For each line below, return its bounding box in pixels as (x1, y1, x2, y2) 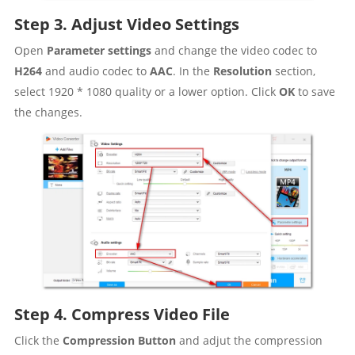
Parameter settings (46, 43, 151, 59)
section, (271, 63, 315, 79)
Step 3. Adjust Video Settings (13, 13, 239, 36)
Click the (13, 332, 63, 348)
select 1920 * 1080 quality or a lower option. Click (13, 84, 279, 100)
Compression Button (62, 332, 176, 348)
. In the (172, 63, 213, 79)
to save (294, 84, 335, 100)
